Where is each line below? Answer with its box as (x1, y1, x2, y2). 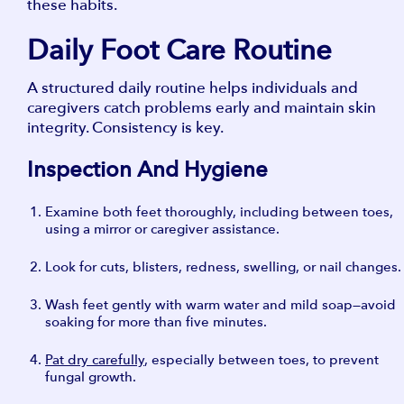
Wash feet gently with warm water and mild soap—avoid (45, 296, 396, 313)
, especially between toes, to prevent (144, 351, 379, 368)
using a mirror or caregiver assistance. (45, 220, 280, 237)
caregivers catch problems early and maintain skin (27, 98, 376, 116)
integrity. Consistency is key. (27, 118, 224, 136)
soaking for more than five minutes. (45, 313, 267, 330)
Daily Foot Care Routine (27, 33, 332, 67)
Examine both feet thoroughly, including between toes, (45, 203, 393, 220)
